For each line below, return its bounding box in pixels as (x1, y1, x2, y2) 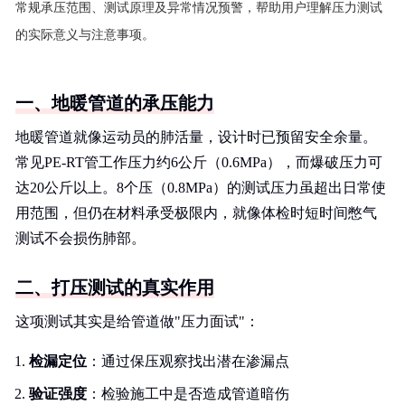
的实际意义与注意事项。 (15, 28, 155, 42)
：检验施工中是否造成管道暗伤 (87, 386, 289, 401)
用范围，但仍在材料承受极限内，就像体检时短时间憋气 (15, 205, 377, 221)
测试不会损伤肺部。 (15, 231, 146, 246)
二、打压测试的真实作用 (15, 278, 214, 297)
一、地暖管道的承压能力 (15, 93, 214, 113)
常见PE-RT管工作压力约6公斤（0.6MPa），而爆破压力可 (15, 155, 382, 170)
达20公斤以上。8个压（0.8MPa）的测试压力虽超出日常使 (15, 180, 386, 195)
